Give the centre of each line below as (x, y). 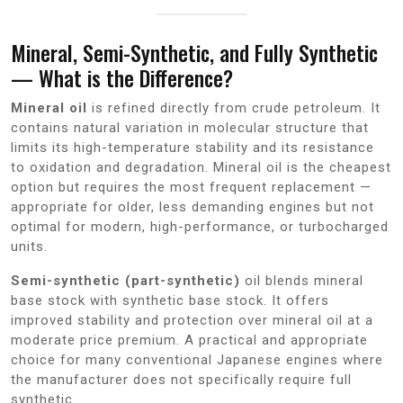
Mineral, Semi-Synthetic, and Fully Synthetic (194, 52)
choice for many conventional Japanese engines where (197, 359)
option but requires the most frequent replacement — (191, 187)
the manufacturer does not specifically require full (181, 379)
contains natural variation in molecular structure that (190, 127)
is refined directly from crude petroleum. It (234, 107)
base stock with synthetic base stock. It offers (170, 300)
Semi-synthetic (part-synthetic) (125, 280)
